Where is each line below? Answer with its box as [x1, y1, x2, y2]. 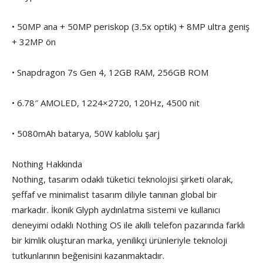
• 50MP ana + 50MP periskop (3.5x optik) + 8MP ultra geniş [12, 21, 249, 33]
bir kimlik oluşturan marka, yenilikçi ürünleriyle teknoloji [12, 234, 227, 247]
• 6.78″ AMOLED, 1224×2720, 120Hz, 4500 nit [12, 97, 200, 109]
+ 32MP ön [12, 36, 56, 48]
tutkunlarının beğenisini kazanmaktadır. [12, 249, 164, 262]
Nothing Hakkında [12, 158, 82, 170]
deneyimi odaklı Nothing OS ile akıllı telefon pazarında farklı [12, 219, 245, 231]
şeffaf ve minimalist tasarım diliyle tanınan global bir [12, 188, 217, 201]
